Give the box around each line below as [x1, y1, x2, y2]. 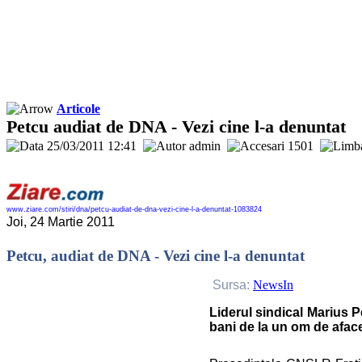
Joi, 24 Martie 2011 [6, 215, 115, 229]
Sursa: [213, 278, 253, 293]
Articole [57, 102, 100, 116]
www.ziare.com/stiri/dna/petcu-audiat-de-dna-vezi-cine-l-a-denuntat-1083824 [6, 205, 262, 214]
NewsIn [253, 278, 293, 293]
